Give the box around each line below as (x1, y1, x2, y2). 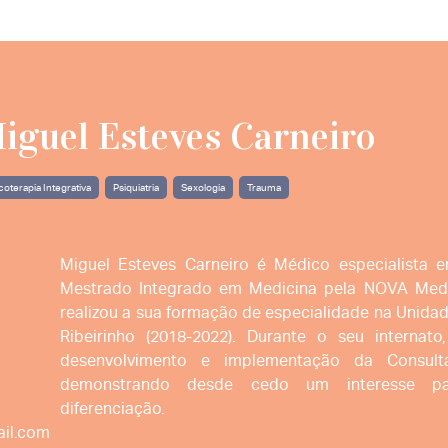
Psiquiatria (113, 181, 160, 194)
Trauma (247, 181, 282, 194)
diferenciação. (60, 399, 165, 419)
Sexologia (181, 181, 226, 194)
